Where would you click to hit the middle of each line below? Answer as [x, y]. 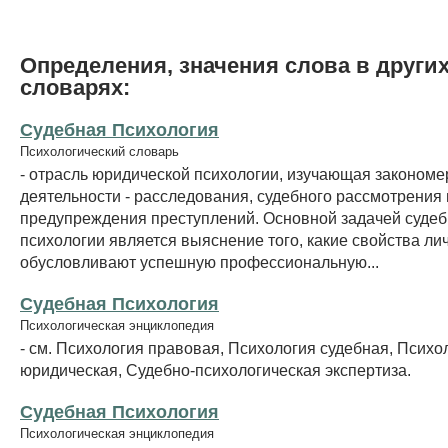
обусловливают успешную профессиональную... [199, 261]
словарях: [75, 87]
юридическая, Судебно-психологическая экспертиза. [215, 369]
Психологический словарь [99, 151]
